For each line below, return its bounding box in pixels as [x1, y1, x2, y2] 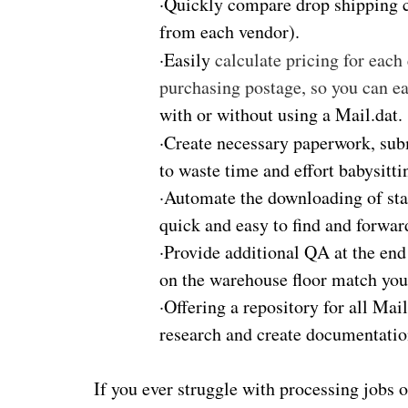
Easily [164, 46, 216, 72]
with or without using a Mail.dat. [159, 101, 403, 127]
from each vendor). [159, 18, 301, 44]
